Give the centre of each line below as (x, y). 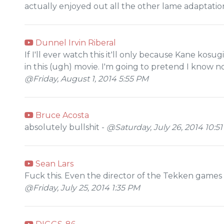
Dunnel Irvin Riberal (75, 42)
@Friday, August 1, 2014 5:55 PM (86, 78)
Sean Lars (53, 163)
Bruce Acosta (61, 115)
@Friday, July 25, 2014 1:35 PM (82, 187)
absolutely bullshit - (65, 127)
